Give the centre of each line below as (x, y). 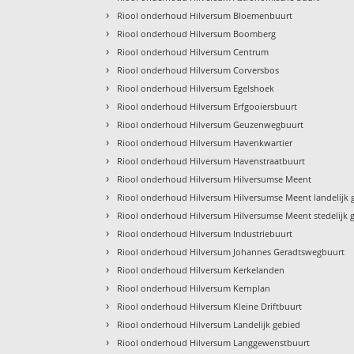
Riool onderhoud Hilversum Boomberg (197, 33)
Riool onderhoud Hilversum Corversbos (198, 70)
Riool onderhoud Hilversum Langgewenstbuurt (214, 342)
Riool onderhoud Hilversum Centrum (193, 51)
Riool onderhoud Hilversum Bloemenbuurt (205, 15)
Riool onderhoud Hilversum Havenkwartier (205, 142)
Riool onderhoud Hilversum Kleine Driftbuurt (210, 306)
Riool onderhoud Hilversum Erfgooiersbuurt (207, 106)
